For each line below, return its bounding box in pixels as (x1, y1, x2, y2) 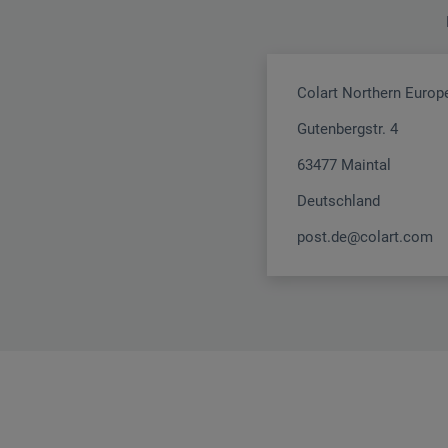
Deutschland (297, 192, 380, 211)
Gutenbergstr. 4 (297, 120, 398, 139)
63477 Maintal (297, 156, 391, 175)
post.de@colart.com (297, 228, 433, 247)
